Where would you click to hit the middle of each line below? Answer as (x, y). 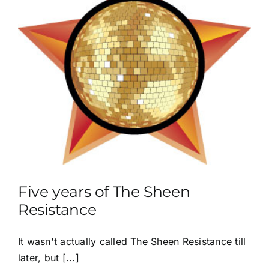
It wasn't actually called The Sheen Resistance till (132, 242)
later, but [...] (49, 258)
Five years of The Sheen (104, 192)
